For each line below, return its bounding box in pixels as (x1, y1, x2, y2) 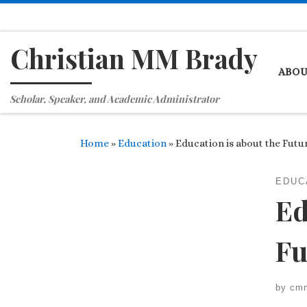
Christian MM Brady (10, 40, 258, 76)
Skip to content (19, 13, 99, 26)
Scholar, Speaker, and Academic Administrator (10, 92, 220, 106)
